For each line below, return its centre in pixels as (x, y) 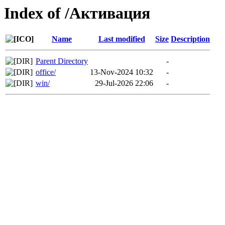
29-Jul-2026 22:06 (124, 83)
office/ (46, 72)
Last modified (122, 39)
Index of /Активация (77, 13)
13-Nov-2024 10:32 (122, 72)
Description (190, 39)
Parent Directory (62, 61)
